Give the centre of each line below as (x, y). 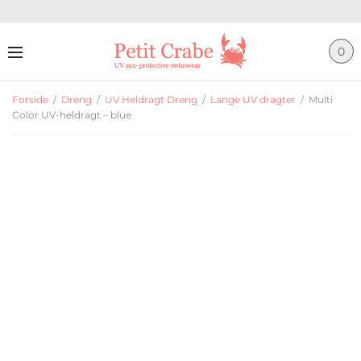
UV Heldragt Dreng (151, 100)
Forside (30, 100)
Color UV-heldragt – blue (72, 115)
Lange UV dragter (253, 100)
